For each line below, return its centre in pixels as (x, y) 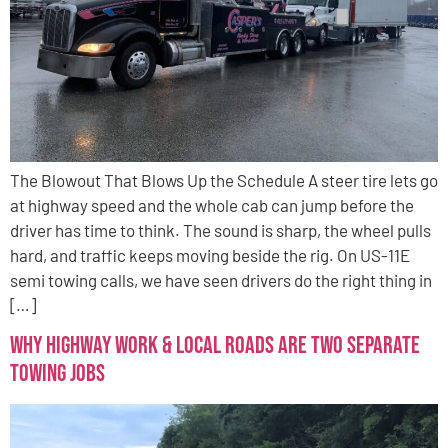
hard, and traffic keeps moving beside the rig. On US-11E (210, 254)
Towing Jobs (57, 374)
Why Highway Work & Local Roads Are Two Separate (215, 346)
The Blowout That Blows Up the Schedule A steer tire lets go (224, 179)
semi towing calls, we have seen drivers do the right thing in (221, 279)
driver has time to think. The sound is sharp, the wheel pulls (220, 229)
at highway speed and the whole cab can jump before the (212, 204)
